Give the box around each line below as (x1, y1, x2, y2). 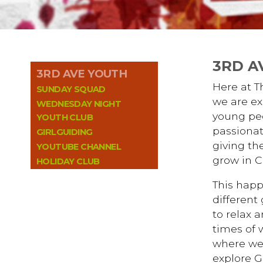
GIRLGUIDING (36, 126, 93, 137)
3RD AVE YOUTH (36, 66, 127, 80)
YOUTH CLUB (36, 112, 93, 123)
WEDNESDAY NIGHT (36, 98, 121, 109)
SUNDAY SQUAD (36, 83, 106, 95)
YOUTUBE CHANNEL (36, 141, 121, 152)
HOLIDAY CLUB (36, 156, 100, 167)
